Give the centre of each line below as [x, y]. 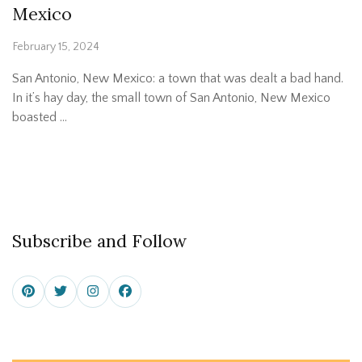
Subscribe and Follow [99, 242]
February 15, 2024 [56, 47]
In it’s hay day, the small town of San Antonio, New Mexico [171, 98]
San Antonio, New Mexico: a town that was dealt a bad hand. [178, 79]
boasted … [40, 118]
